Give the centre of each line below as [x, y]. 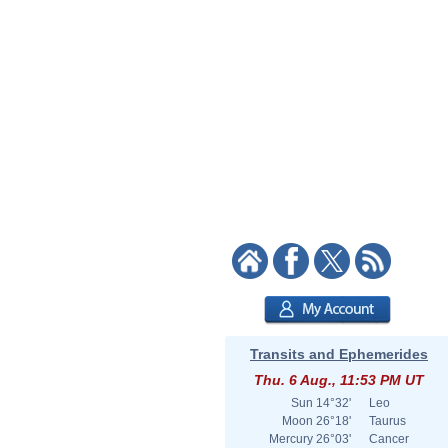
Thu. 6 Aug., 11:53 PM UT [339, 380]
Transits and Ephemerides [339, 354]
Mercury [291, 439]
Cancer [389, 439]
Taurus [387, 421]
